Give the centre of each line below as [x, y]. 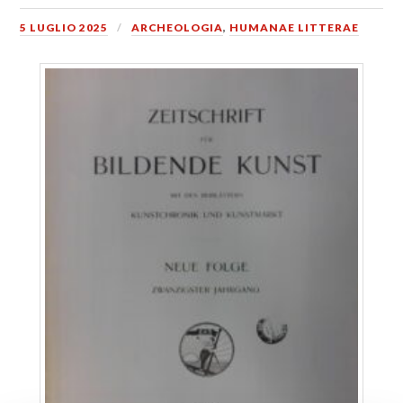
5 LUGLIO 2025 [64, 27]
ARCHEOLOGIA [178, 27]
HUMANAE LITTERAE [295, 27]
